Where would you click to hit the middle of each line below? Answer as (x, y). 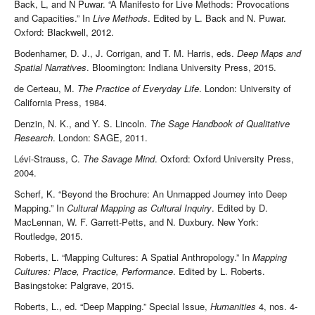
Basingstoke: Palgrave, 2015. (74, 285)
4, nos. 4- (277, 307)
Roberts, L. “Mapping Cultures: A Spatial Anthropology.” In (133, 257)
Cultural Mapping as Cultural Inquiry (139, 208)
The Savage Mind (119, 159)
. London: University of (245, 89)
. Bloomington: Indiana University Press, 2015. (181, 67)
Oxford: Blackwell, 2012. (64, 32)
